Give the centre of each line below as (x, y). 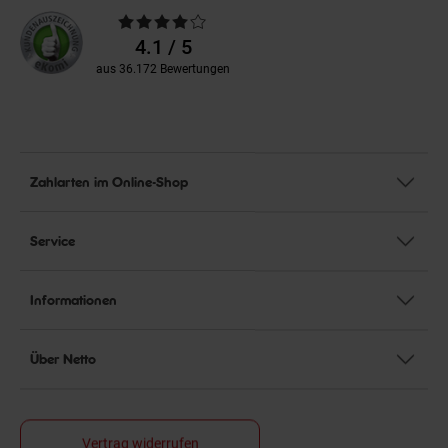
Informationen (73, 298)
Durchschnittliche (140, 19)
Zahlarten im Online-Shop (109, 180)
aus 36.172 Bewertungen (163, 68)
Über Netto (63, 357)
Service (52, 239)
